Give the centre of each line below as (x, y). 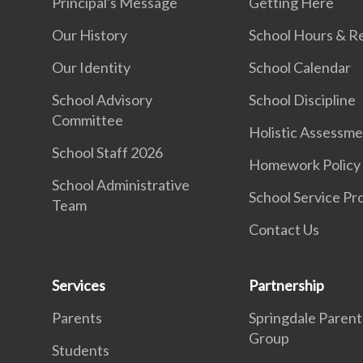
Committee (88, 120)
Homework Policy (305, 164)
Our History (90, 35)
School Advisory (102, 100)
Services (79, 285)
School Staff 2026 (107, 152)
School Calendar (300, 67)
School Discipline (303, 100)
